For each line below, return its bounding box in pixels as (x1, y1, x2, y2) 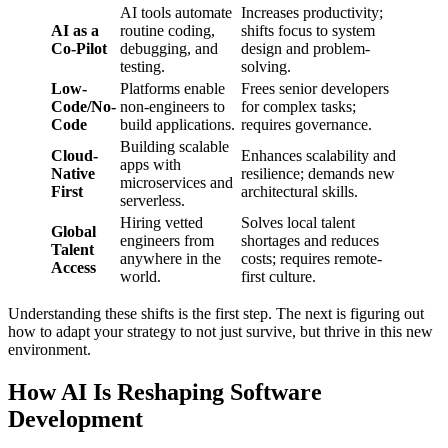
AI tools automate (120, 4, 232, 22)
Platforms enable (120, 80, 225, 98)
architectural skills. (241, 183, 358, 201)
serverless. (120, 192, 185, 210)
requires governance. (241, 116, 372, 134)
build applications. (120, 116, 235, 134)
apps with (120, 156, 181, 174)
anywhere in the (120, 250, 221, 268)
